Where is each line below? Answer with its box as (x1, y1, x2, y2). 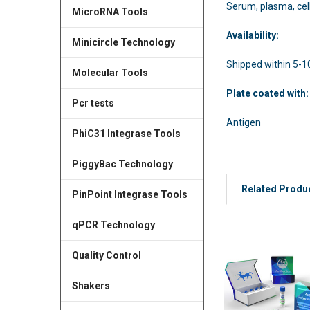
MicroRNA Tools (71, 6, 148, 18)
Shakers (71, 280, 110, 291)
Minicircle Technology (71, 36, 175, 48)
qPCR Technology (71, 219, 155, 230)
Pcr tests (71, 97, 114, 109)
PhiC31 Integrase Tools (71, 127, 181, 139)
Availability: (226, 29, 286, 41)
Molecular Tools (71, 66, 148, 78)
